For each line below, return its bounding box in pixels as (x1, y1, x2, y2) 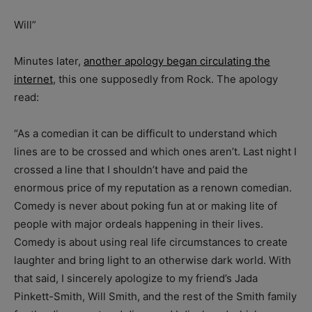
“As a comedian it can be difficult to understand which (14, 126, 277, 140)
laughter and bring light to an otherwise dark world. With (14, 253, 291, 267)
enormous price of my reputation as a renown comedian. (14, 180, 292, 194)
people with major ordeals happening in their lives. (14, 217, 263, 231)
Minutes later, (14, 54, 84, 68)
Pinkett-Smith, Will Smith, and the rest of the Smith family (14, 289, 297, 303)
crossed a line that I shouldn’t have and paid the (14, 162, 248, 176)
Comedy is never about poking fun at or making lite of (14, 198, 277, 212)
